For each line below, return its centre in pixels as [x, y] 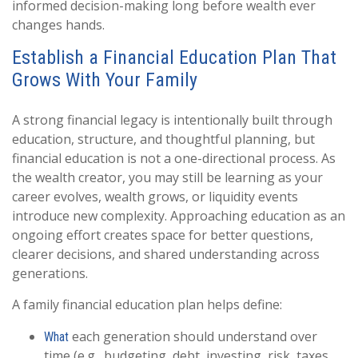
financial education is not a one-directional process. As [174, 158]
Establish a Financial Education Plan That [174, 58]
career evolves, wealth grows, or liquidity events [155, 197]
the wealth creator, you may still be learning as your [167, 177]
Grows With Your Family [105, 80]
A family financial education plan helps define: [147, 304]
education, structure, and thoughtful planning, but [163, 139]
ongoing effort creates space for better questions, [163, 235]
